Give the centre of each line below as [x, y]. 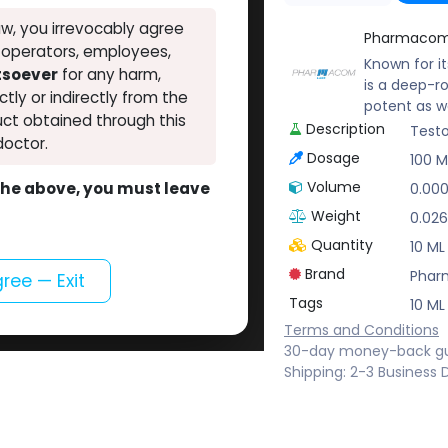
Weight [335, 216]
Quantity [341, 245]
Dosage [333, 158]
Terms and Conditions [361, 330]
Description [345, 129]
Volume [333, 187]
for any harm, [109, 75]
